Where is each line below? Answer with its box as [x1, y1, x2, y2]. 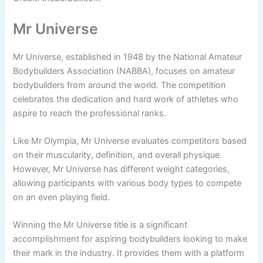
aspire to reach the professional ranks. [13, 107, 167, 119]
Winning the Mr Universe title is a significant [13, 220, 188, 231]
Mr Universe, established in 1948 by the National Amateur [13, 51, 242, 62]
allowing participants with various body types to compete [13, 177, 242, 188]
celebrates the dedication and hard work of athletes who [13, 93, 239, 104]
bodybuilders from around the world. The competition [13, 79, 227, 90]
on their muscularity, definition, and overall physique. [13, 149, 222, 160]
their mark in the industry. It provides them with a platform [13, 248, 245, 259]
